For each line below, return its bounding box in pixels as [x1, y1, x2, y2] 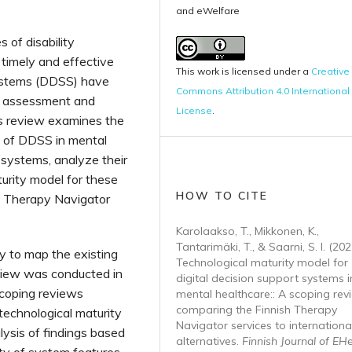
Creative [311, 65, 350, 77]
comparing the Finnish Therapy [176, 302, 337, 317]
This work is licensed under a [176, 65, 311, 77]
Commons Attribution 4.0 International [176, 85, 350, 97]
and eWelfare [176, 5, 240, 16]
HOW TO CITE [176, 189, 268, 203]
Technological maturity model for [176, 255, 348, 269]
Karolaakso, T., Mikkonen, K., [176, 224, 319, 238]
